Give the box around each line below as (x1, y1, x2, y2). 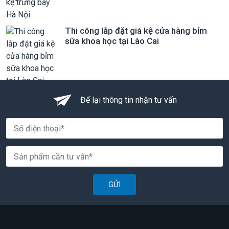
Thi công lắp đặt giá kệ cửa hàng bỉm (65, 26, 207, 36)
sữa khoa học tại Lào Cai (65, 36, 159, 46)
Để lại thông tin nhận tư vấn (80, 95, 177, 105)
